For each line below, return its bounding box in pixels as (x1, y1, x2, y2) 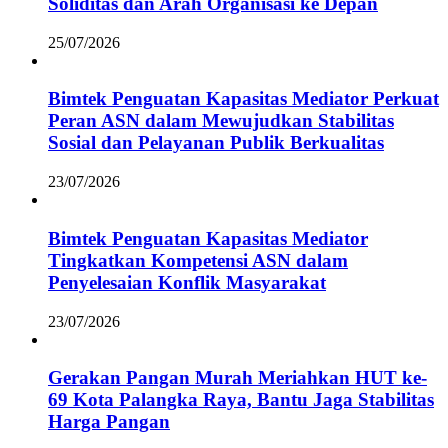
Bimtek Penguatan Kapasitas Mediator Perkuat (48, 88, 439, 110)
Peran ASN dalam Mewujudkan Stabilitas (48, 110, 394, 132)
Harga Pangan (48, 411, 170, 433)
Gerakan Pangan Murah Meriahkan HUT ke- (48, 367, 427, 389)
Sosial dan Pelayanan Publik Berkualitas (48, 132, 384, 154)
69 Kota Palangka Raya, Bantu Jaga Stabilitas (48, 389, 434, 411)
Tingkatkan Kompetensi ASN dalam (48, 249, 348, 271)
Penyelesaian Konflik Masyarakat (48, 271, 326, 293)
